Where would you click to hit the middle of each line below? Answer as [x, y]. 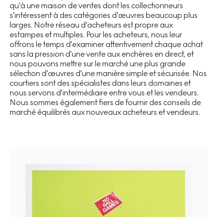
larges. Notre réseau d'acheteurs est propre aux [91, 25]
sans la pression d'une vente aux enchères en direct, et [102, 54]
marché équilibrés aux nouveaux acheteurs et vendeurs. [105, 112]
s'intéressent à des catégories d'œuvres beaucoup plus [104, 15]
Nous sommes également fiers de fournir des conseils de [105, 102]
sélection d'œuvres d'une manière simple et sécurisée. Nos [108, 73]
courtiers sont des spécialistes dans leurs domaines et [100, 83]
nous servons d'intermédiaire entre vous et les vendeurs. [104, 93]
